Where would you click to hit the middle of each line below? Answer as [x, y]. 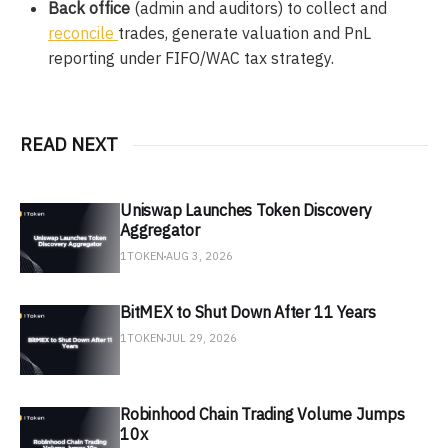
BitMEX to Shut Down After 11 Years [248, 312]
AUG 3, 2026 [199, 256]
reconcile [83, 33]
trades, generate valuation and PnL [244, 33]
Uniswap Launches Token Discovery [246, 210]
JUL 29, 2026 [201, 338]
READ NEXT [69, 145]
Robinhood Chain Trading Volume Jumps [262, 414]
